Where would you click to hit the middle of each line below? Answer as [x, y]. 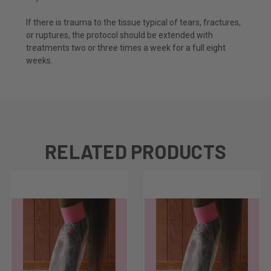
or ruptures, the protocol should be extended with [119, 35]
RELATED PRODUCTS [135, 152]
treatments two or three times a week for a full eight [126, 47]
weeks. [39, 60]
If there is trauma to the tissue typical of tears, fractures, [133, 22]
